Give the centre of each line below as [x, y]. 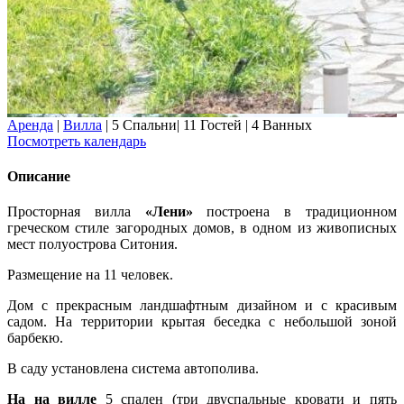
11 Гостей [212, 124]
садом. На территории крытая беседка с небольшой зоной [202, 322]
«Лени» [176, 212]
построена [239, 212]
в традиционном [341, 212]
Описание [39, 177]
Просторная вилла [76, 212]
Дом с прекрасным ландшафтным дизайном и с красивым [202, 306]
